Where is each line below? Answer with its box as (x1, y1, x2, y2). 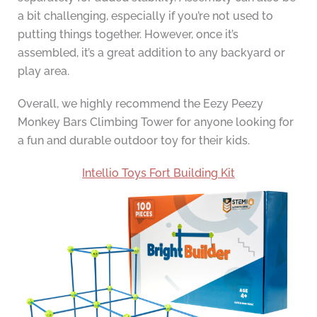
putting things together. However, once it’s (17, 28, 238, 42)
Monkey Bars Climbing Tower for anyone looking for (17, 115, 294, 129)
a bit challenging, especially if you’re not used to (17, 9, 273, 23)
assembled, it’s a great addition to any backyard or (17, 46, 285, 60)
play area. (17, 64, 69, 79)
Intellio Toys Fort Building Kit (82, 166, 235, 180)
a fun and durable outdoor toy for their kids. (17, 134, 250, 148)
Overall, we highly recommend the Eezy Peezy (17, 97, 263, 111)
